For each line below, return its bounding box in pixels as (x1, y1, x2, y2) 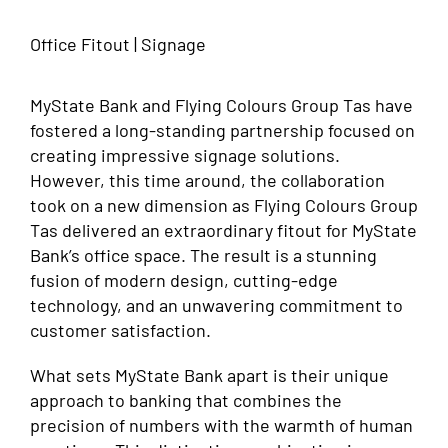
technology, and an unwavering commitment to (30, 294, 403, 317)
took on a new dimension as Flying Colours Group (30, 194, 418, 217)
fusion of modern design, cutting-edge (30, 269, 338, 292)
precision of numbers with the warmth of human (30, 414, 413, 437)
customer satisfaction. (30, 319, 211, 342)
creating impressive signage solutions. (30, 144, 340, 167)
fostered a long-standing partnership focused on (30, 119, 415, 142)
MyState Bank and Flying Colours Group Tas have (30, 94, 413, 117)
